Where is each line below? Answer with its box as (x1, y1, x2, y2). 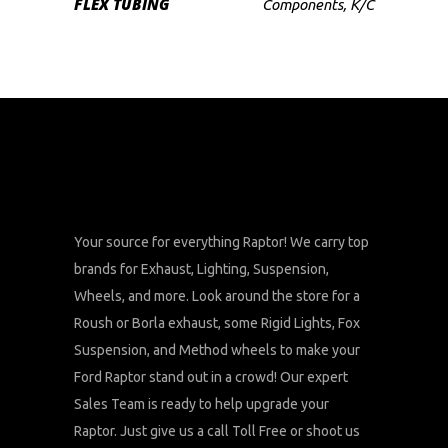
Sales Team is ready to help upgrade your (74, 396, 329, 413)
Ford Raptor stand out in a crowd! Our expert (74, 369, 348, 386)
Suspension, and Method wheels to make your (74, 342, 360, 359)
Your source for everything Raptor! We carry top (74, 234, 369, 251)
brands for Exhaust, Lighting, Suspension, (74, 261, 329, 278)
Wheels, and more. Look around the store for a (74, 288, 360, 305)
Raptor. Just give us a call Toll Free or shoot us (74, 423, 360, 440)
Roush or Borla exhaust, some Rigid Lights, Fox (74, 315, 360, 332)
